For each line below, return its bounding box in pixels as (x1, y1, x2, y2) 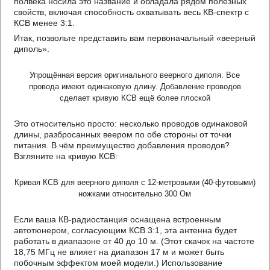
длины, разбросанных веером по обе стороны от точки (14, 130, 232, 139)
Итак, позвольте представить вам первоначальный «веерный (14, 33, 256, 43)
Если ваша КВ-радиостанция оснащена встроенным (14, 215, 222, 224)
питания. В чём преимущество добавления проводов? (14, 140, 230, 150)
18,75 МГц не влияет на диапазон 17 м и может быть (14, 247, 225, 257)
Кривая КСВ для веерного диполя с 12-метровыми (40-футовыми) (14, 178, 256, 187)
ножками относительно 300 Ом (78, 189, 192, 198)
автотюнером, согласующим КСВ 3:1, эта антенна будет (14, 225, 237, 235)
